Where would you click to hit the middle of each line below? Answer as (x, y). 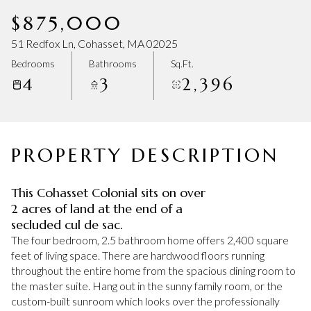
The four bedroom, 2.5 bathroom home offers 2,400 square (150, 240)
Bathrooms (113, 63)
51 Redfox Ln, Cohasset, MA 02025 (94, 43)
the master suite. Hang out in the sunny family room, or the (147, 286)
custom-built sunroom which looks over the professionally (145, 301)
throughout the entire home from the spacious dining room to (153, 270)
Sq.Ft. (182, 63)
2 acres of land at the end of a (97, 209)
